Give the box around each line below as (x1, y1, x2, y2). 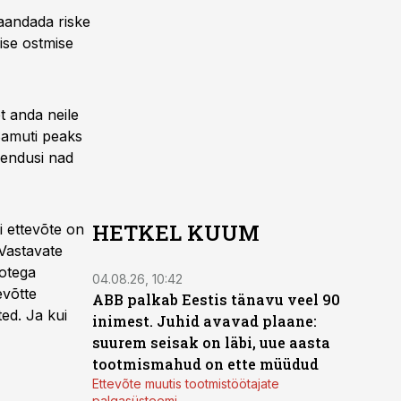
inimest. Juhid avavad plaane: (92, 311, 317, 330)
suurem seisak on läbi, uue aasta (92, 333, 330, 352)
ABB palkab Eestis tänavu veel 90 (92, 290, 340, 309)
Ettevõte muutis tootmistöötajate (92, 376, 279, 391)
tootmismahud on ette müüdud (92, 354, 319, 373)
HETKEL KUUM (92, 218, 260, 247)
